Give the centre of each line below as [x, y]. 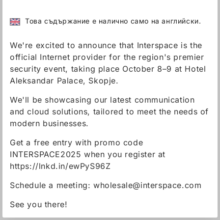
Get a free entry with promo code [77, 142]
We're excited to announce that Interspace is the [106, 45]
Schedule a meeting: [52, 185]
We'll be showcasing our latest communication [102, 100]
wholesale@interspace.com [148, 185]
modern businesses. [49, 123]
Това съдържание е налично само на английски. [113, 21]
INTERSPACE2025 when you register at [88, 154]
